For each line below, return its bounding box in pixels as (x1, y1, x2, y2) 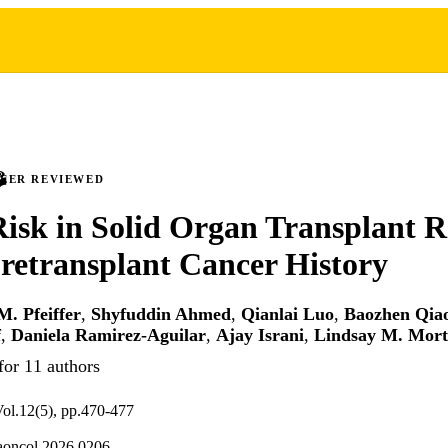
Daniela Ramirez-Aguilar (11, 325, 206, 346)
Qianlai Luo (241, 304, 334, 325)
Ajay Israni (216, 325, 304, 346)
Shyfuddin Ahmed (91, 304, 231, 325)
